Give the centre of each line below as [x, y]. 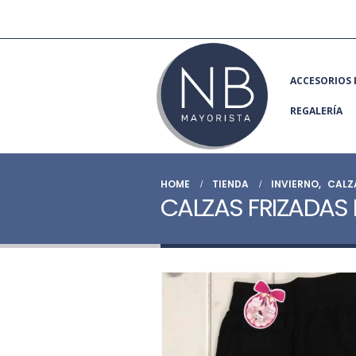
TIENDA [230, 184]
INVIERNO [295, 184]
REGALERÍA [316, 110]
